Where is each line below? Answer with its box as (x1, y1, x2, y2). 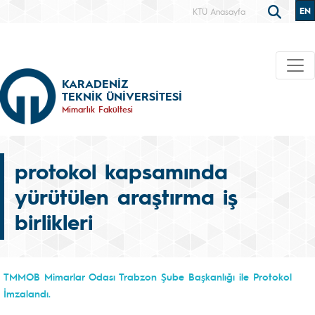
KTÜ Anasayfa (193, 6, 245, 17)
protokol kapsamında (15, 157, 228, 185)
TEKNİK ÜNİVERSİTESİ (62, 88, 182, 103)
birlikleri (15, 207, 93, 236)
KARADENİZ (62, 75, 128, 91)
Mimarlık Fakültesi (62, 103, 133, 115)
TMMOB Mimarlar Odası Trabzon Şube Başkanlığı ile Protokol (4, 270, 292, 283)
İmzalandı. (4, 287, 51, 300)
